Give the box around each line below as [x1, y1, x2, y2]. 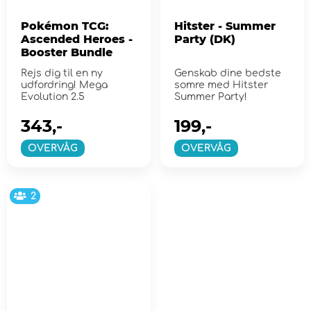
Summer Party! [174, 92, 247, 103]
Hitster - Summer [174, 19, 276, 33]
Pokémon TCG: [21, 19, 109, 33]
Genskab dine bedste [174, 68, 281, 79]
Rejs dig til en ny [21, 68, 103, 79]
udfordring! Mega [21, 80, 108, 91]
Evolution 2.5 [21, 92, 85, 103]
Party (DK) [174, 33, 235, 47]
